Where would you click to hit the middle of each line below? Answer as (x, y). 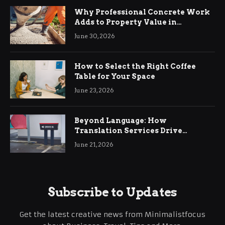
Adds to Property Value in (126, 22)
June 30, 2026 (95, 36)
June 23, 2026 (94, 90)
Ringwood (95, 32)
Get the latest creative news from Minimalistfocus (113, 215)
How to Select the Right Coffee (135, 67)
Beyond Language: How (121, 121)
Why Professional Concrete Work (142, 12)
